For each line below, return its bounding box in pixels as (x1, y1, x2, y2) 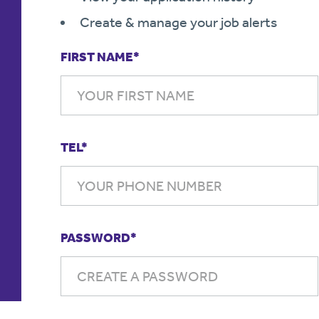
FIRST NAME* (61, 49, 140, 65)
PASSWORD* (61, 230, 137, 246)
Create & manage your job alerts (80, 14, 278, 31)
